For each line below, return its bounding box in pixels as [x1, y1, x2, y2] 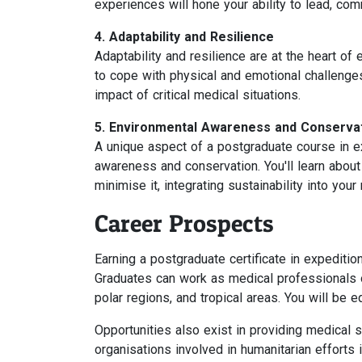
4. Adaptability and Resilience [95, 29, 274, 44]
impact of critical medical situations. [95, 87, 301, 103]
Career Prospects [95, 208, 274, 238]
